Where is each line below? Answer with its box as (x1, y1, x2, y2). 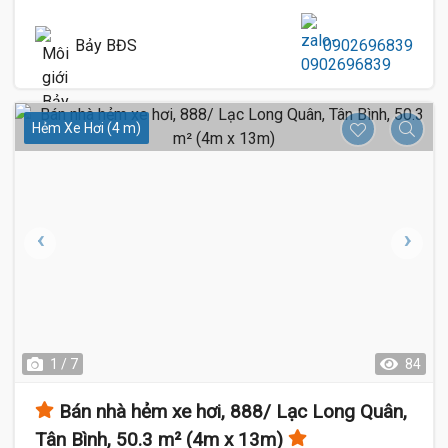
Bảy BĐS (75, 36, 137, 55)
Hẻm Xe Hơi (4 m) (32, 120, 141, 136)
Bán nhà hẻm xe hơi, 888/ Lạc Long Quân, (59, 399, 407, 423)
